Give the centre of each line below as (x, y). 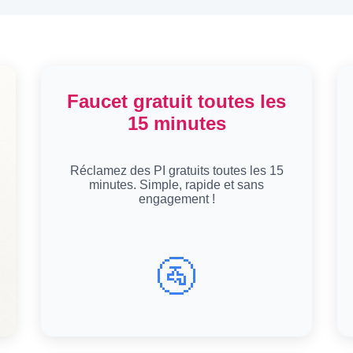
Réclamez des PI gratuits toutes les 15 (176, 171)
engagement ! (176, 199)
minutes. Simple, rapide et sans (176, 185)
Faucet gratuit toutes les (176, 101)
